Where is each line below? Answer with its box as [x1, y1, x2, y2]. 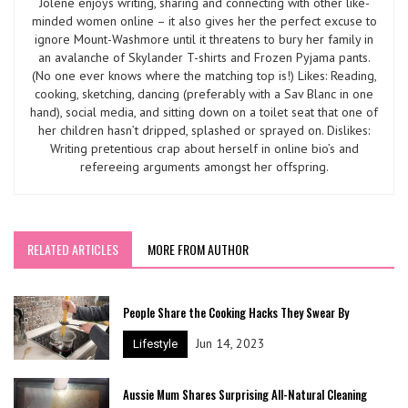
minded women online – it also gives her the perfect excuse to [31, 13, 377, 29]
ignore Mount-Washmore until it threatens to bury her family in [35, 31, 373, 47]
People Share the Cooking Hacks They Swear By [122, 303, 349, 321]
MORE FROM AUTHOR [148, 240, 249, 259]
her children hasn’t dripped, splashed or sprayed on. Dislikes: [38, 122, 370, 138]
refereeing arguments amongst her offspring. [79, 158, 329, 175]
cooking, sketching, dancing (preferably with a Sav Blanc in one [35, 86, 373, 102]
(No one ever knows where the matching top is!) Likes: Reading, [31, 67, 377, 84]
